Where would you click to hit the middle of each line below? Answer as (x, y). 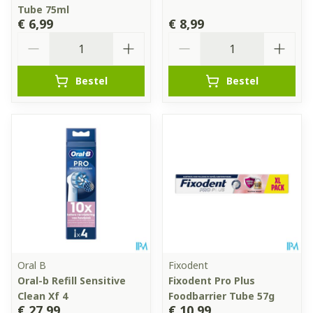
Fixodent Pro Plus (212, 280)
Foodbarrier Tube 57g (221, 296)
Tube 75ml (43, 9)
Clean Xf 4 (43, 296)
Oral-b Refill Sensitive (72, 280)
